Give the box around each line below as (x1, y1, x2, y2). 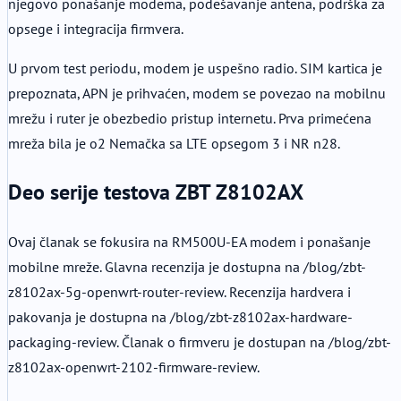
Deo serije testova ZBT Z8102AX (8, 177, 303, 206)
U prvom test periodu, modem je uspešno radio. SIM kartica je (8, 59, 382, 78)
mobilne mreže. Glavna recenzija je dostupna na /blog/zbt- (8, 257, 366, 276)
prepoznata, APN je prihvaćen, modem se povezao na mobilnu (8, 84, 386, 103)
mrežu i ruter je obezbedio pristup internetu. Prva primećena (8, 109, 371, 128)
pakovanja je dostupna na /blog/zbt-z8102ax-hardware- (8, 307, 353, 326)
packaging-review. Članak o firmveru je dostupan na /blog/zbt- (8, 332, 391, 351)
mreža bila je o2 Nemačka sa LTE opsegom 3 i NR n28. (8, 134, 340, 153)
